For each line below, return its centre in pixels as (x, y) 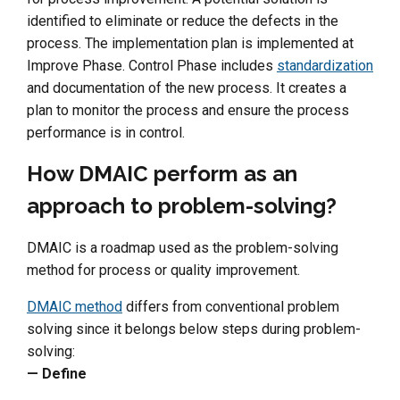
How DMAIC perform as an (162, 173)
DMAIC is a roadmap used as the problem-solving (183, 247)
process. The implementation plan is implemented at (190, 43)
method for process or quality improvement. (163, 270)
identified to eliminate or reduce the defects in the (183, 21)
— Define (57, 373)
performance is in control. (106, 132)
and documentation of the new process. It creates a (187, 87)
